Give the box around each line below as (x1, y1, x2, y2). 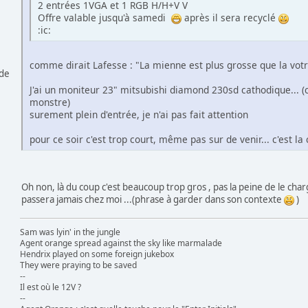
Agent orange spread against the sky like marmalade (20, 236, 222, 249)
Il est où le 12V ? (20, 280, 81, 293)
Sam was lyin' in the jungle (20, 225, 120, 238)
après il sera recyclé (181, 10, 278, 24)
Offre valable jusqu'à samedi (38, 10, 171, 24)
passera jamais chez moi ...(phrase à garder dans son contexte (21, 192, 284, 206)
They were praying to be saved (20, 258, 137, 271)
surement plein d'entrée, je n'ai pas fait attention (30, 107, 248, 121)
